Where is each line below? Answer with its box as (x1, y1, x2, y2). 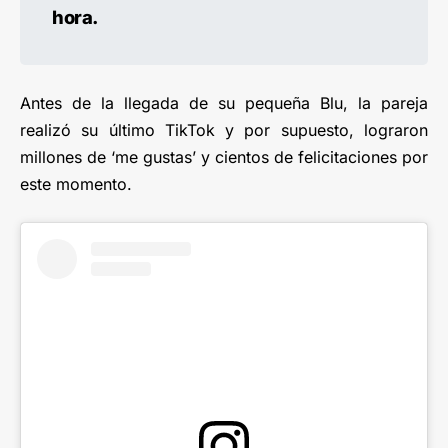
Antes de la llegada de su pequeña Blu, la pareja (20, 93, 428, 114)
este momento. (20, 174, 132, 195)
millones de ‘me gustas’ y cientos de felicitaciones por (20, 147, 428, 168)
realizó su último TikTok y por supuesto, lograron (20, 120, 428, 141)
